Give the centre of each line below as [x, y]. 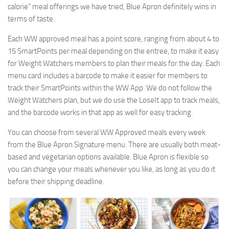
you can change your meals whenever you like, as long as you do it [111, 169]
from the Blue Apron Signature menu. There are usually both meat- [114, 144]
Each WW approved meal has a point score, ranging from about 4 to [113, 39]
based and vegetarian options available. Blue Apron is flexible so [108, 157]
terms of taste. [32, 19]
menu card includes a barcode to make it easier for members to [108, 75]
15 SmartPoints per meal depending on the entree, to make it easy [113, 51]
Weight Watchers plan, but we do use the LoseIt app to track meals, [114, 100]
